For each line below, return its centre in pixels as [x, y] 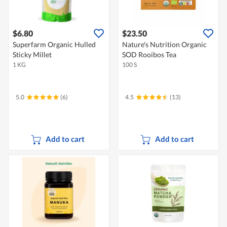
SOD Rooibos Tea [149, 55]
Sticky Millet [32, 55]
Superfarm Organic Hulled [54, 45]
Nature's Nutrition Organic [164, 45]
